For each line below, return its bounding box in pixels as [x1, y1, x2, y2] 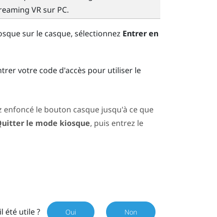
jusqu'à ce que [99, 104, 154, 115]
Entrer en [122, 28, 158, 39]
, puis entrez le [90, 118, 143, 129]
